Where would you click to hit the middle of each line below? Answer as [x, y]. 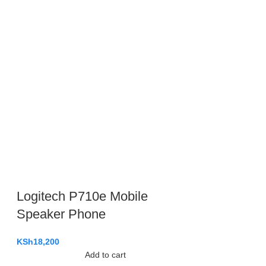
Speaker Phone [61, 214]
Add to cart [105, 255]
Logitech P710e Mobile [82, 196]
